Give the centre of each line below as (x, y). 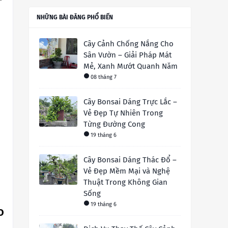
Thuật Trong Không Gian (125, 182)
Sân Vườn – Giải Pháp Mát (127, 55)
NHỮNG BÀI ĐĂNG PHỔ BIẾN (75, 18)
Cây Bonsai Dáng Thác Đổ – (130, 160)
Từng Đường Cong (114, 124)
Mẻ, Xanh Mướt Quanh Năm (131, 66)
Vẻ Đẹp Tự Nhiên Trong (123, 113)
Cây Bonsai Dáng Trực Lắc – (130, 102)
